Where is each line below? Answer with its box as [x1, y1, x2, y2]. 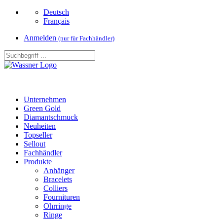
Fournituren [43, 193, 80, 201]
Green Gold [24, 104, 61, 112]
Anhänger [43, 166, 74, 175]
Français [43, 17, 70, 25]
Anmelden [24, 34, 58, 42]
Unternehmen [24, 95, 66, 104]
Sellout [24, 140, 45, 148]
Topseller [24, 131, 52, 139]
